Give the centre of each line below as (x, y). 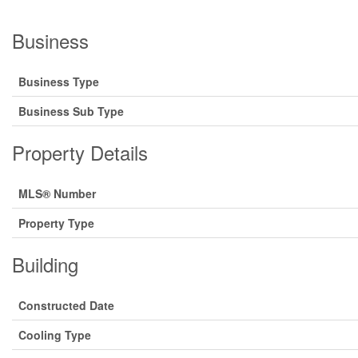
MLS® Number (57, 193)
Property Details (80, 152)
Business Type (59, 82)
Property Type (56, 223)
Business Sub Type (71, 111)
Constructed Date (66, 305)
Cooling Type (55, 335)
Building (45, 264)
